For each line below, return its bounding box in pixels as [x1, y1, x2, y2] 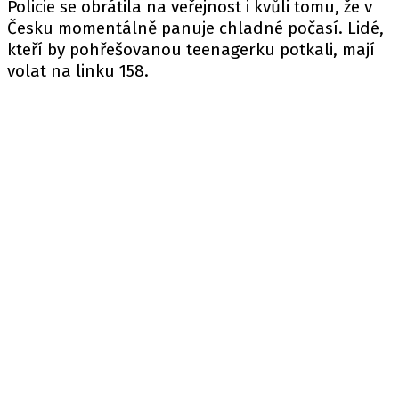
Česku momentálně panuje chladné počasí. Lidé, [7, 18, 384, 38]
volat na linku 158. [7, 61, 153, 81]
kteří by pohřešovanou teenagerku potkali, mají [7, 39, 375, 60]
